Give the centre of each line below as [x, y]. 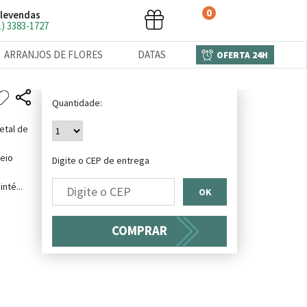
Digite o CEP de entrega [101, 160]
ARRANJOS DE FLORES [54, 54]
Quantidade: [77, 103]
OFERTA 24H [243, 55]
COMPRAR [139, 231]
